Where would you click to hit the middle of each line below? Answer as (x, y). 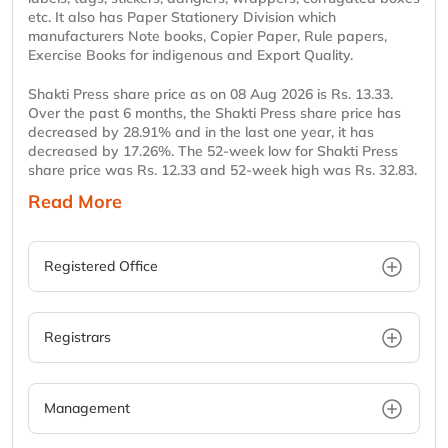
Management (87, 408)
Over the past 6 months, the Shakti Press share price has (214, 113)
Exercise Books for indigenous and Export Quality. (190, 55)
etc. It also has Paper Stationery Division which (182, 17)
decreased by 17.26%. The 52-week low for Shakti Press (213, 151)
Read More (75, 202)
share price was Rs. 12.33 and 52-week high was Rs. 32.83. (222, 170)
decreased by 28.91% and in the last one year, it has (201, 132)
